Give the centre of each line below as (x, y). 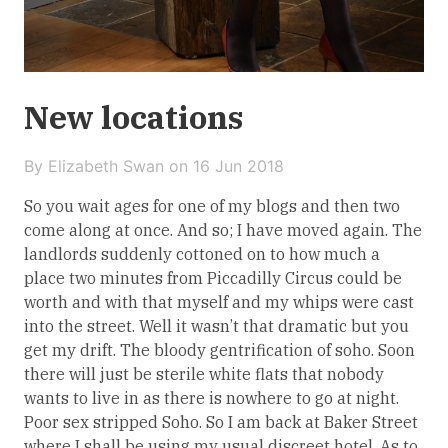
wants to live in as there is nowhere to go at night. (211, 398)
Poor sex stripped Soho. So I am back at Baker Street (221, 422)
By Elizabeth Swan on (108, 166)
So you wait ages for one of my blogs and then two (212, 206)
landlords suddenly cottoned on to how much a (202, 254)
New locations (133, 117)
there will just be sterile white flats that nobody (204, 374)
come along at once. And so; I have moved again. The (223, 230)
